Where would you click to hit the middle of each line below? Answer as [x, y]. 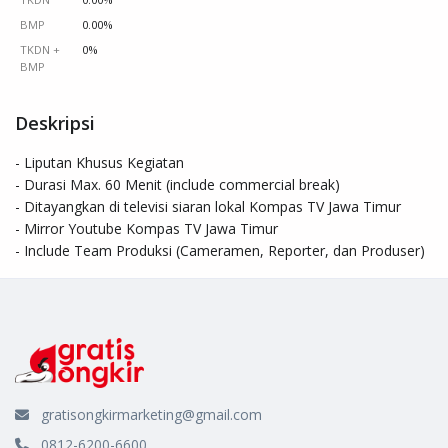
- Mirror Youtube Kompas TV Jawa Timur [146, 228]
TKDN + [39, 49]
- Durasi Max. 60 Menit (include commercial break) [177, 184]
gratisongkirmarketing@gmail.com [151, 414]
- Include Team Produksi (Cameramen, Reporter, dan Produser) [220, 250]
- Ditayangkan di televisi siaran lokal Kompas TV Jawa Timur [208, 206]
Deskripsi [55, 122]
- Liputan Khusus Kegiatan [101, 162]
